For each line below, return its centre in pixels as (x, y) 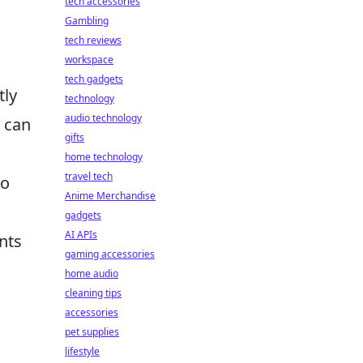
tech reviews (93, 40)
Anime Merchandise (110, 196)
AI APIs (81, 235)
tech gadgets (94, 79)
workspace (89, 60)
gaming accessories (110, 254)
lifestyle (82, 351)
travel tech (89, 176)
